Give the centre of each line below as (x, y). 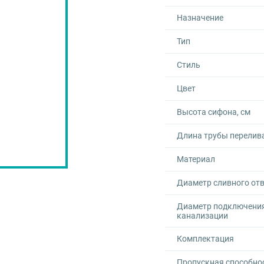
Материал (196, 159)
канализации (202, 216)
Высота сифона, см (214, 112)
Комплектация (205, 239)
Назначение (200, 18)
